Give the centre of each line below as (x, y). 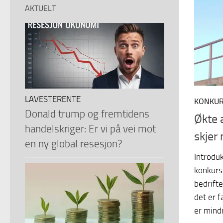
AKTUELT (40, 8)
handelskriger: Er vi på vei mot (90, 128)
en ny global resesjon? (73, 143)
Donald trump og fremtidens (87, 113)
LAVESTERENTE (53, 99)
